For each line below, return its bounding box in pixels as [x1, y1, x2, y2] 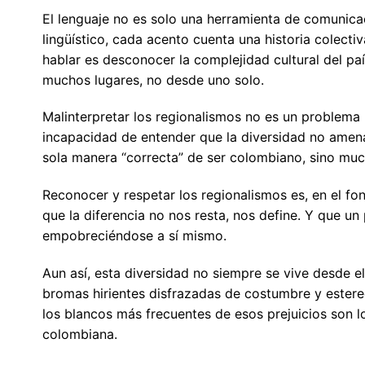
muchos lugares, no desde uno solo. [42, 71, 264, 88]
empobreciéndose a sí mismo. [42, 227, 226, 244]
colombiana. [42, 325, 117, 342]
